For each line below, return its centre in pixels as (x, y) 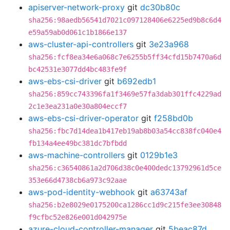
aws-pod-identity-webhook (82, 192)
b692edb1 (137, 81)
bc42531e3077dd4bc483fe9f (78, 69)
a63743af (169, 192)
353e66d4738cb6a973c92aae (78, 180)
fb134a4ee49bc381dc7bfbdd (78, 143)
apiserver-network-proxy (76, 7)
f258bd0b (174, 118)
